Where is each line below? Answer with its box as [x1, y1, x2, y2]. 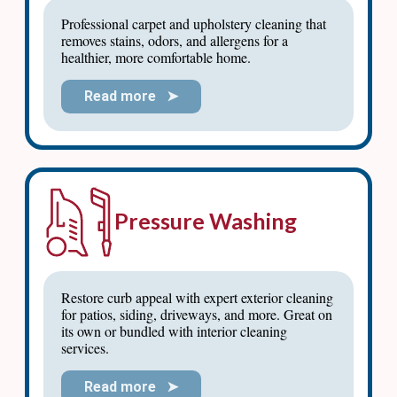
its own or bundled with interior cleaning [61, 321, 287, 340]
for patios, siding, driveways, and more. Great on [61, 304, 332, 323]
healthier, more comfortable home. [61, 48, 251, 67]
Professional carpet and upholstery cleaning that [61, 14, 326, 34]
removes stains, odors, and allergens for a [61, 31, 288, 51]
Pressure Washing [114, 207, 297, 235]
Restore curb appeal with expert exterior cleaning [61, 287, 333, 307]
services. [61, 338, 109, 357]
